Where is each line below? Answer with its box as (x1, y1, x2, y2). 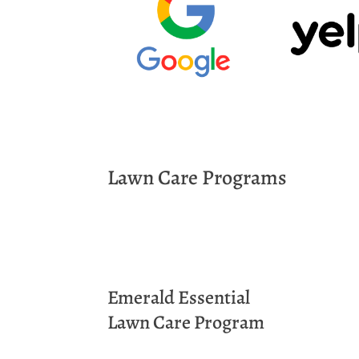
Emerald (107, 284, 175, 311)
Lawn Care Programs (107, 163, 288, 192)
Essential (178, 284, 251, 311)
